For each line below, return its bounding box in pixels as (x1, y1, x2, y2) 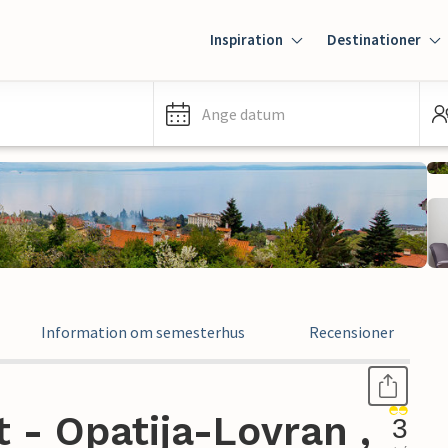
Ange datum (202, 104, 285, 124)
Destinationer (327, 30, 421, 49)
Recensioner (309, 322, 394, 342)
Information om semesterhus (41, 322, 245, 342)
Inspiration (210, 30, 283, 49)
